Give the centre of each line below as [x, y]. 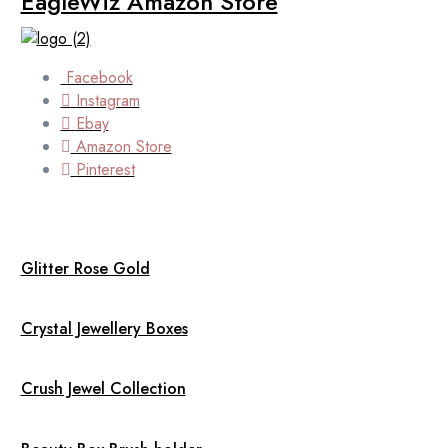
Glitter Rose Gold [85, 268]
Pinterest [105, 169]
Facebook [99, 77]
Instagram [107, 100]
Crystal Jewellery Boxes [104, 329]
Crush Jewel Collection [103, 389]
